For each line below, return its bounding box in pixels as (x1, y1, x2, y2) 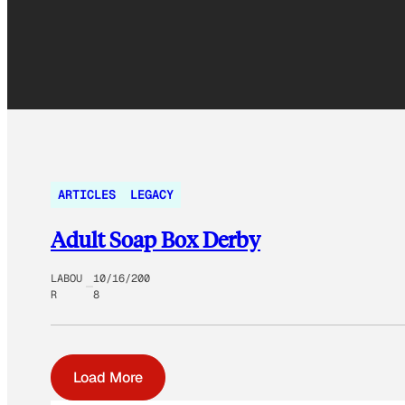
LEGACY (130, 186, 174, 203)
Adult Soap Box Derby (51, 225, 260, 254)
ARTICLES (58, 186, 116, 203)
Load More (73, 368, 143, 388)
